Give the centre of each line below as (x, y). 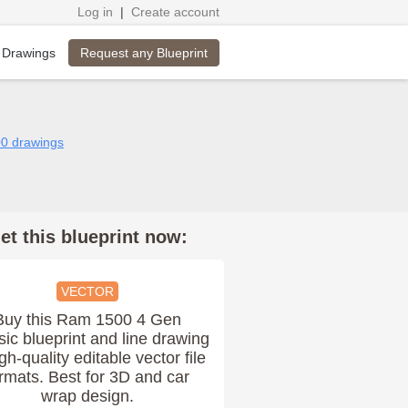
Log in (95, 12)
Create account (175, 12)
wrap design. (87, 396)
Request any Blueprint (144, 53)
